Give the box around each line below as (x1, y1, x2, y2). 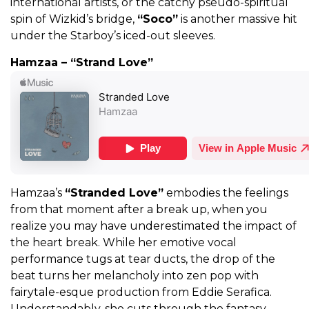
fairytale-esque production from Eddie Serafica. (10, 286, 272, 299)
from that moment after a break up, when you (10, 203, 268, 217)
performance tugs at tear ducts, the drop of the (10, 252, 275, 266)
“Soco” (137, 12, 178, 26)
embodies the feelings (163, 186, 288, 200)
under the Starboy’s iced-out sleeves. (10, 29, 215, 43)
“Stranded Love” (65, 186, 163, 200)
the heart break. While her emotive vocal (10, 236, 237, 250)
